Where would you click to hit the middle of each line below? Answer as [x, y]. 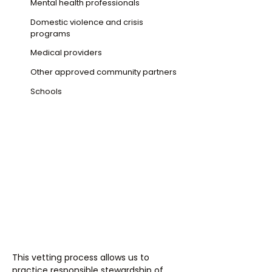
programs [50, 34]
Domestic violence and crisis [87, 22]
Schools [46, 91]
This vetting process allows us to [81, 257]
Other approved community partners [104, 72]
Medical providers [66, 53]
